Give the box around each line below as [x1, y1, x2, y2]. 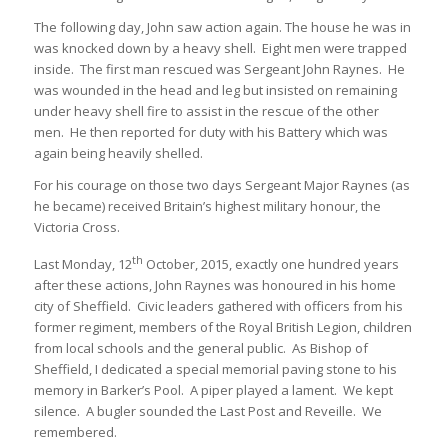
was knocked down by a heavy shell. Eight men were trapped [33, 38, 407, 57]
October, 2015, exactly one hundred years [142, 255, 399, 274]
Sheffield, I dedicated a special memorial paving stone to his [33, 360, 397, 379]
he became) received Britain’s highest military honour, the [33, 197, 381, 216]
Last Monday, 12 [33, 255, 132, 274]
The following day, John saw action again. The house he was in [33, 17, 411, 36]
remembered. [33, 423, 117, 442]
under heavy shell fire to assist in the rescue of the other [33, 101, 379, 120]
